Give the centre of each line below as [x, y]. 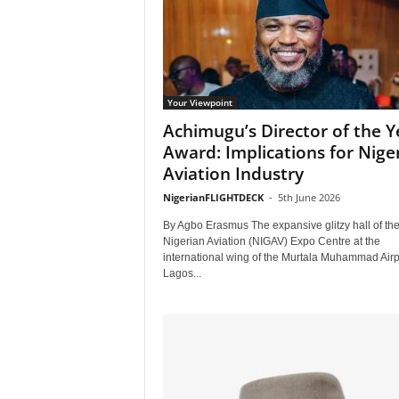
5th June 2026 [309, 197]
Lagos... [182, 273]
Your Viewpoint [199, 102]
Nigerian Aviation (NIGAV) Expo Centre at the [271, 241]
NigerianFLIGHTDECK [213, 197]
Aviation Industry [233, 174]
